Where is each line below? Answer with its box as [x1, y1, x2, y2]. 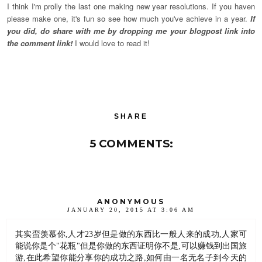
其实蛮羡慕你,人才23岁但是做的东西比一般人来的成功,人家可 [15, 229, 247, 239]
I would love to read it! [73, 37, 152, 49]
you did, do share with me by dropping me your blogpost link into [7, 25, 255, 36]
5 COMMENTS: [89, 136, 173, 150]
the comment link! [7, 37, 73, 49]
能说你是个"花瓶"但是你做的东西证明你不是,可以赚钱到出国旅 [15, 241, 247, 251]
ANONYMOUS [97, 197, 165, 206]
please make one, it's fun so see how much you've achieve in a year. [7, 12, 250, 24]
